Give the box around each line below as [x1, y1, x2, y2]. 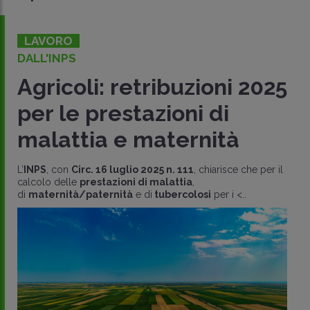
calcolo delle [17, 176, 80, 188]
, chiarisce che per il [194, 163, 283, 175]
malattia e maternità [17, 126, 239, 152]
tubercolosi [152, 188, 211, 200]
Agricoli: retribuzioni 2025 [17, 73, 287, 100]
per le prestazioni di [17, 100, 229, 126]
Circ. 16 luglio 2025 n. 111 [71, 163, 194, 175]
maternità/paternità [28, 188, 133, 200]
